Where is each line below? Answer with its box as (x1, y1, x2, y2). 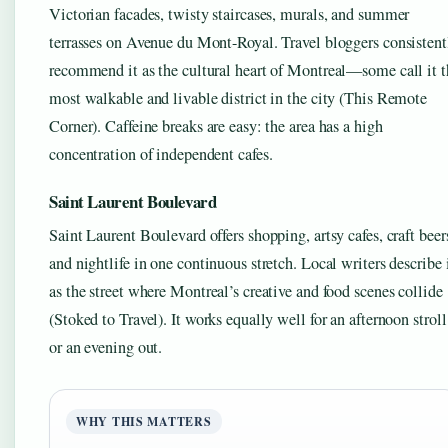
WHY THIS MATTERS (76, 413, 212, 431)
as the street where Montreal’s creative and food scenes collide (49, 280, 443, 303)
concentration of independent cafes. (49, 143, 273, 166)
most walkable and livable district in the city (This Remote (49, 87, 428, 110)
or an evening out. (49, 336, 163, 359)
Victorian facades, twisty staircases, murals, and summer (49, 3, 410, 26)
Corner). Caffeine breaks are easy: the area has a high (49, 115, 383, 138)
